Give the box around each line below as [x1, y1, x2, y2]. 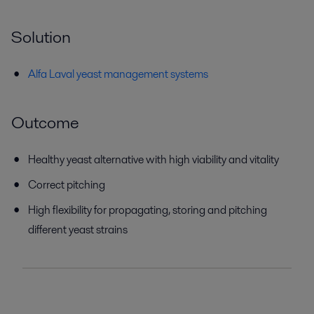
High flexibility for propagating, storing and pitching [28, 201, 267, 218]
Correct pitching [28, 176, 105, 193]
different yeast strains [28, 221, 128, 238]
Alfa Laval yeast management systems [28, 65, 208, 82]
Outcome [11, 110, 79, 134]
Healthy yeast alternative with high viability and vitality [28, 151, 279, 168]
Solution [11, 25, 71, 48]
